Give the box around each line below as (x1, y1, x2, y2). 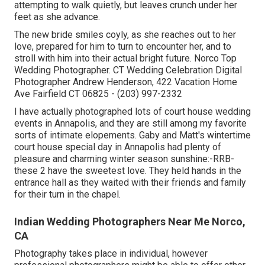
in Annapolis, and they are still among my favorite (45, 117, 247, 129)
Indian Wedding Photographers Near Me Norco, (14, 215, 245, 228)
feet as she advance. (14, 11, 100, 22)
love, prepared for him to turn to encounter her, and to (14, 40, 231, 52)
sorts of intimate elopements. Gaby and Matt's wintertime (14, 129, 251, 141)
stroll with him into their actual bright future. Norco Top (14, 52, 237, 64)
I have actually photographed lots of (14, 105, 164, 117)
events (14, 117, 45, 129)
